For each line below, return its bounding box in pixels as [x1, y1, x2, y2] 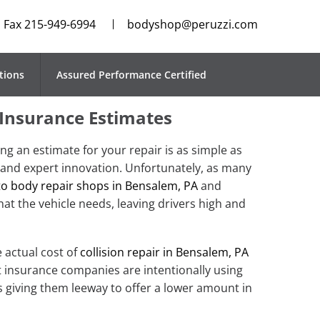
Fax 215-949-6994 [4, 16, 96, 32]
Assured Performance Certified [56, 68, 206, 82]
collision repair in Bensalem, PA [80, 244, 249, 261]
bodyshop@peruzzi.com [127, 16, 258, 32]
